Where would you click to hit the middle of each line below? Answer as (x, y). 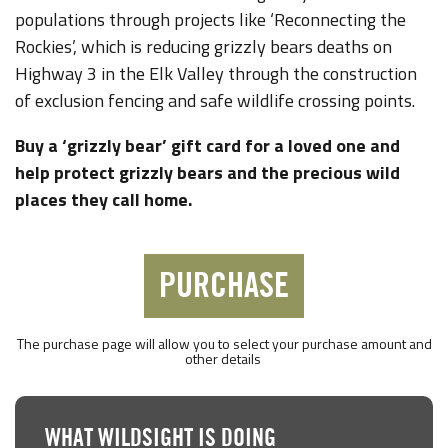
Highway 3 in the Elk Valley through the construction (216, 73)
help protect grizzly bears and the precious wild (207, 172)
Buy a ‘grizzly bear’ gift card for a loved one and (207, 145)
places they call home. (105, 199)
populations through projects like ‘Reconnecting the (210, 19)
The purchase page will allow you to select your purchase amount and (224, 343)
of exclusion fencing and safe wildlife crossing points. (215, 100)
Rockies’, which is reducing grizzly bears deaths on (203, 46)
